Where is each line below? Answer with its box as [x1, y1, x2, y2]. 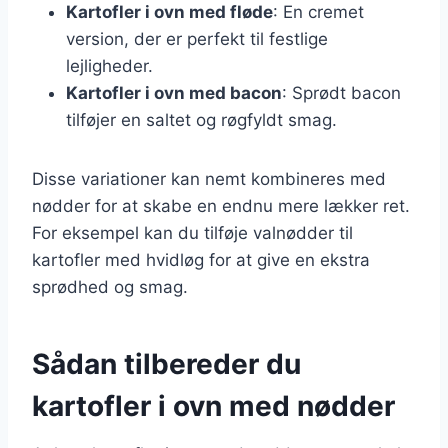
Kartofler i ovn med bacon [66, 82, 282, 103]
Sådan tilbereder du [32, 346, 301, 381]
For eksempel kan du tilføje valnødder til [32, 222, 353, 243]
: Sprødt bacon [282, 82, 401, 103]
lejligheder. [66, 55, 153, 76]
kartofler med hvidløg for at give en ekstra [32, 249, 370, 270]
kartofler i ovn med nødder [32, 388, 395, 423]
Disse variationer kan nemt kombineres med [32, 168, 386, 189]
